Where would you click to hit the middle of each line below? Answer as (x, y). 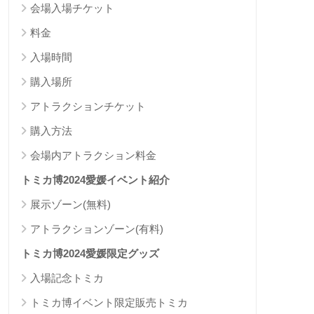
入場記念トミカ (67, 278)
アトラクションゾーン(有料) (97, 229)
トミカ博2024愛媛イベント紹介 (95, 180)
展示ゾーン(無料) (70, 205)
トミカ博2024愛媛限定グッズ (90, 254)
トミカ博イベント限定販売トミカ (109, 303)
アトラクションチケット (88, 107)
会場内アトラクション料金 (93, 156)
